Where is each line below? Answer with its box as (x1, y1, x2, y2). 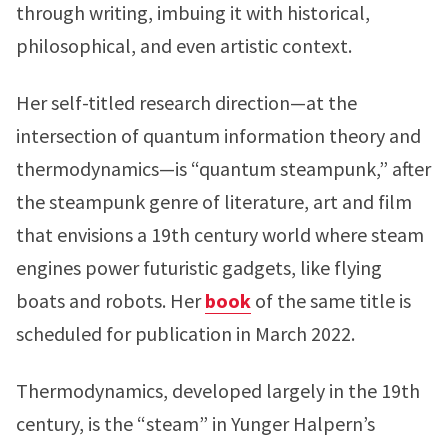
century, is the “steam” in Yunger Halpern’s (16, 411, 375, 436)
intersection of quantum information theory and (16, 123, 421, 148)
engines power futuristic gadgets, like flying (16, 255, 382, 280)
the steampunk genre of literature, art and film (16, 189, 412, 214)
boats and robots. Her (16, 288, 205, 313)
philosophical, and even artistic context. (16, 33, 352, 58)
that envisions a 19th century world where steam (16, 222, 424, 247)
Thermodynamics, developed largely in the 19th (16, 378, 420, 403)
